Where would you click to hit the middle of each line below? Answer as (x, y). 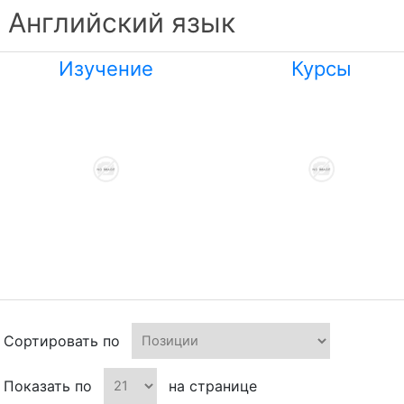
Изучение (106, 69)
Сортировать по (61, 341)
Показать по (47, 386)
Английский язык (121, 23)
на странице (212, 386)
